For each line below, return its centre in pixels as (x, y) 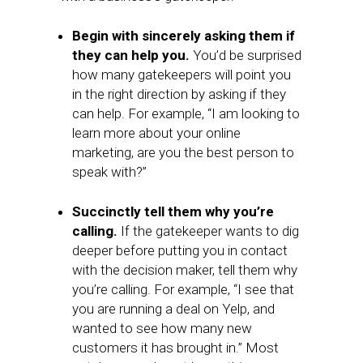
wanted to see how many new (162, 328)
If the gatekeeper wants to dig (210, 231)
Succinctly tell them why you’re (173, 211)
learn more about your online (156, 133)
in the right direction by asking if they (179, 94)
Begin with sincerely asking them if (184, 36)
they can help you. (132, 55)
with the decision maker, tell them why (185, 270)
